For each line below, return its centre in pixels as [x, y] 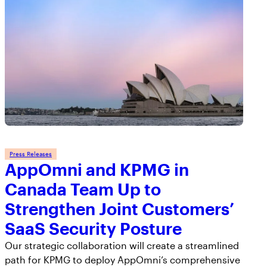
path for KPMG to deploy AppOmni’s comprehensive [122, 259]
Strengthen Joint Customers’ [119, 208]
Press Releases [31, 153]
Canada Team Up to [83, 189]
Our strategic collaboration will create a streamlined [122, 245]
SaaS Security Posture [93, 228]
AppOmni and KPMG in [97, 169]
